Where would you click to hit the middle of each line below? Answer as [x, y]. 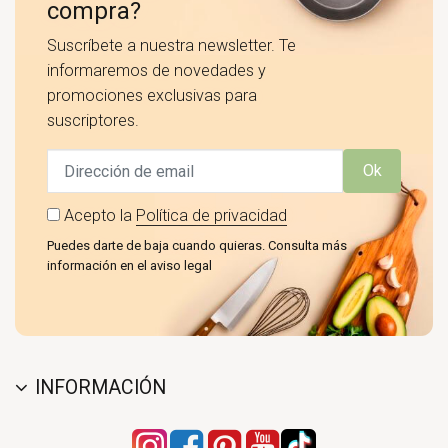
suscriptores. [93, 120]
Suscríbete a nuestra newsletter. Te [171, 45]
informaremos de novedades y [156, 70]
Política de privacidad [211, 216]
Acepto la [100, 216]
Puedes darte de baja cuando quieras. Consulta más [197, 246]
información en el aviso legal [129, 266]
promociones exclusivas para [152, 95]
